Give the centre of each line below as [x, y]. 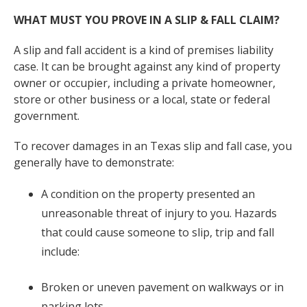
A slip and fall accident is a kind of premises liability [144, 50]
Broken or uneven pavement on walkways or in [162, 287]
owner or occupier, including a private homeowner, [145, 83]
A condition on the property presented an [148, 194]
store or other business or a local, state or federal [142, 99]
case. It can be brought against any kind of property [147, 66]
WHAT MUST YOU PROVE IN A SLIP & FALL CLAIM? [147, 20]
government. [47, 115]
